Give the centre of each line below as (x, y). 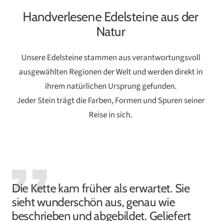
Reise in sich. (110, 115)
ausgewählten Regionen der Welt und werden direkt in (110, 72)
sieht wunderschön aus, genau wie (93, 202)
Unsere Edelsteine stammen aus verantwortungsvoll (110, 57)
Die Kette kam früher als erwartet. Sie (101, 188)
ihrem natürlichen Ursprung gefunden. (110, 86)
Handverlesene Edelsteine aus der (110, 17)
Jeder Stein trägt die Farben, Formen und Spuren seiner (110, 100)
